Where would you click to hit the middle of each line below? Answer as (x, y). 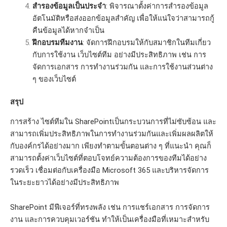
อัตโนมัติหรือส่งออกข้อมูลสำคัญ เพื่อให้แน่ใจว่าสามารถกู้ (123, 18)
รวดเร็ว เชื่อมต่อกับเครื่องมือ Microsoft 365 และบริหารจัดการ (109, 170)
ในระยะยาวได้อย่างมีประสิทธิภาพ (65, 182)
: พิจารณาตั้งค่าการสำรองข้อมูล (157, 6)
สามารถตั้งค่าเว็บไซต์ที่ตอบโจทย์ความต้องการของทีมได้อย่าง (108, 158)
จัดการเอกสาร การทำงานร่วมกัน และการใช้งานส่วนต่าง (122, 67)
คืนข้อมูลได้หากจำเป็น (68, 30)
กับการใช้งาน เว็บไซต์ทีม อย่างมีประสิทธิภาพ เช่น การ (119, 54)
